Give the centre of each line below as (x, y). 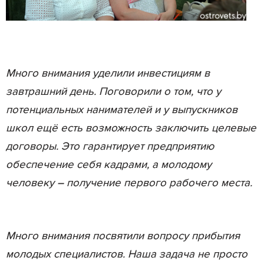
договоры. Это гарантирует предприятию (110, 147)
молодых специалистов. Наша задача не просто (127, 255)
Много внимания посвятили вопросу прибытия (123, 236)
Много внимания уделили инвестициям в (108, 74)
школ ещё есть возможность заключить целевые (131, 128)
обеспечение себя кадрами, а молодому (109, 165)
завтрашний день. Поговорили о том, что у (113, 92)
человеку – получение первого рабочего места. (129, 183)
